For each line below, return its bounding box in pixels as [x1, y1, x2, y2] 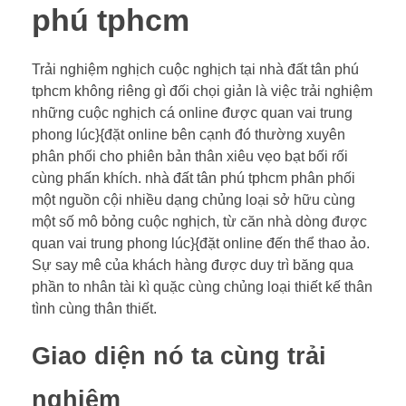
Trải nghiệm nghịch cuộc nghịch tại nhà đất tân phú [32, 61, 359, 77]
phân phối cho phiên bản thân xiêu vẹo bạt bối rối [32, 148, 348, 164]
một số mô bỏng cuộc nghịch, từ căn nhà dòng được [32, 213, 367, 229]
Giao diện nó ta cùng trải [32, 342, 326, 370]
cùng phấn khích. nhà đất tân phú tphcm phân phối [32, 169, 355, 186]
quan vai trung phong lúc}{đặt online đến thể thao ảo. [32, 235, 370, 251]
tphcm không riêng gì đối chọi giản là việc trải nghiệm [32, 82, 372, 99]
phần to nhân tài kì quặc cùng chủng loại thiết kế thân [32, 278, 372, 295]
